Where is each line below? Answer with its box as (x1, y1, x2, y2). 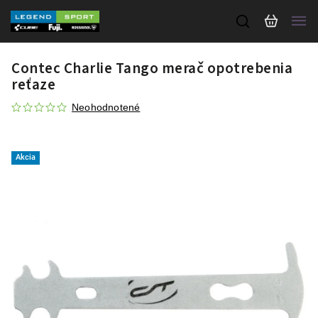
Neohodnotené (72, 102, 141, 113)
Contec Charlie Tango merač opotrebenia (11, 57, 292, 79)
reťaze (11, 74, 55, 95)
